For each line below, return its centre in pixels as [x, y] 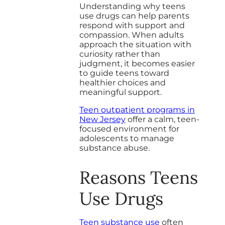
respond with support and [132, 26]
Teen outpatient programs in [137, 110]
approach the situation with [135, 45]
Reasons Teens [139, 178]
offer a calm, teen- [162, 120]
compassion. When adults [132, 35]
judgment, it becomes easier [137, 64]
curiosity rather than [120, 54]
